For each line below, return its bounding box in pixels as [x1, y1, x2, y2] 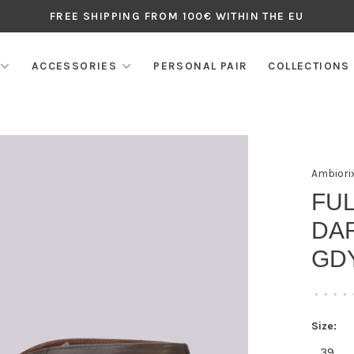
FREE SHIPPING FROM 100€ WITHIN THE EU [50, 9, 304, 23]
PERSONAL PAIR [153, 59, 248, 73]
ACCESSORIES [31, 59, 118, 73]
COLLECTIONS [268, 59, 350, 73]
